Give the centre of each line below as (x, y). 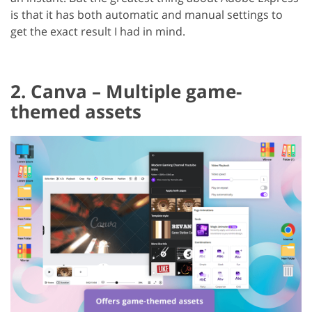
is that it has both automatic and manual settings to (147, 15)
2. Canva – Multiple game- (126, 92)
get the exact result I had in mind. (98, 32)
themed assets (76, 112)
